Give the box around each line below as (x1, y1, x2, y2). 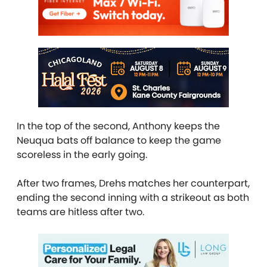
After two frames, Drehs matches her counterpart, (17, 176, 250, 190)
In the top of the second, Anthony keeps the (17, 119, 220, 133)
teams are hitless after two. (17, 204, 144, 219)
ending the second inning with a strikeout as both (17, 190, 249, 204)
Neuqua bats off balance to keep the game (17, 133, 221, 147)
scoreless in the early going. (17, 147, 147, 162)
